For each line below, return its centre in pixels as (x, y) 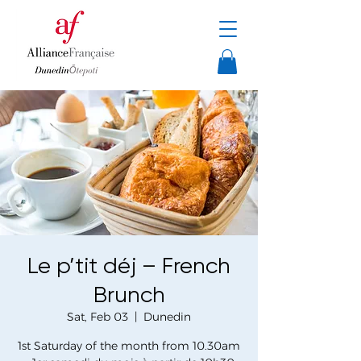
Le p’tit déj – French (129, 266)
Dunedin (167, 317)
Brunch (129, 295)
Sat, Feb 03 (98, 317)
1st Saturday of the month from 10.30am (129, 346)
